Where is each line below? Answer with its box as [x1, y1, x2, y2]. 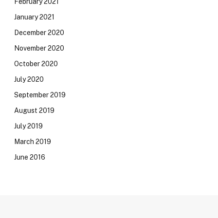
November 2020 [14, 44, 64, 52]
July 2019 [14, 122, 43, 130]
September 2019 [14, 91, 66, 99]
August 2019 [14, 107, 54, 114]
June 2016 [14, 153, 45, 161]
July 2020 [14, 75, 44, 83]
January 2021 [14, 13, 54, 21]
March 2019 [14, 138, 51, 145]
